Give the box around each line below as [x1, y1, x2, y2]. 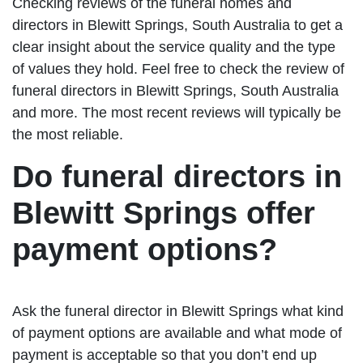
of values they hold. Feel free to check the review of [12, 61, 344, 78]
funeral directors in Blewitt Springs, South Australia [12, 83, 339, 100]
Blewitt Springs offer [12, 196, 315, 231]
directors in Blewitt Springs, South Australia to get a [12, 17, 343, 34]
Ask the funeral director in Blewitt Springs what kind [12, 303, 344, 320]
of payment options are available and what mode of [12, 325, 342, 342]
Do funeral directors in [12, 160, 342, 194]
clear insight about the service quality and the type [12, 39, 335, 56]
